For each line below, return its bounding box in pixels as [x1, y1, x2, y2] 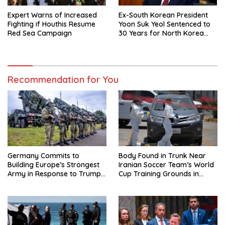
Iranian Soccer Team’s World [119, 160, 214, 169]
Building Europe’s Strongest [8, 160, 99, 169]
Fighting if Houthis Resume [8, 19, 95, 29]
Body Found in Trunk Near [119, 151, 206, 160]
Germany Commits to [8, 151, 79, 160]
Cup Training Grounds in [119, 169, 199, 178]
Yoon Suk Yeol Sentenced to [119, 19, 210, 29]
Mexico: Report [119, 178, 168, 187]
